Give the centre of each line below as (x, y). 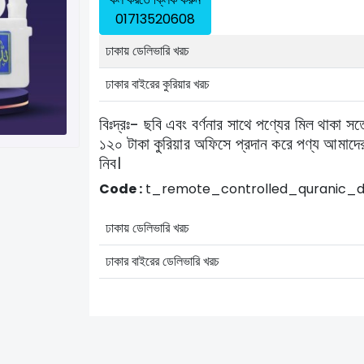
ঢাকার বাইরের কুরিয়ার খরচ (158, 84)
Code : (121, 188)
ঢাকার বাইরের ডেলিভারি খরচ (162, 261)
